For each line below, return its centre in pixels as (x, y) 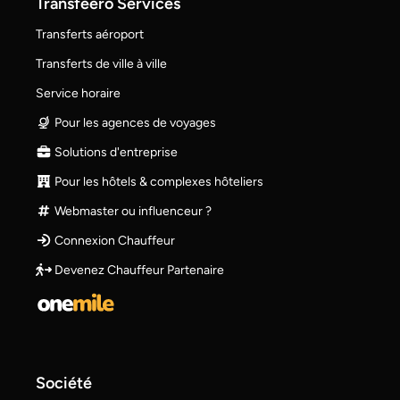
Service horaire (78, 93)
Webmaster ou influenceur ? (131, 211)
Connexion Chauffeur (113, 240)
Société (64, 383)
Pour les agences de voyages (133, 122)
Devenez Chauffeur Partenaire (137, 270)
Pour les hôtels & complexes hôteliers (157, 181)
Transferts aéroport (90, 34)
